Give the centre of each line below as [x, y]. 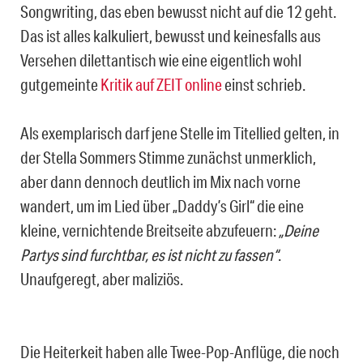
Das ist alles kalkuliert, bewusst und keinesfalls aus [171, 35]
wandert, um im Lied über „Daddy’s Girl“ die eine [162, 205]
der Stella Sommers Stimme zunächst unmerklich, [168, 157]
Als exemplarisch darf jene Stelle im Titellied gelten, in [180, 132]
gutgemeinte [60, 84]
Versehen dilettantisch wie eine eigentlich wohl [161, 60]
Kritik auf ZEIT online [161, 84]
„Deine [299, 230]
